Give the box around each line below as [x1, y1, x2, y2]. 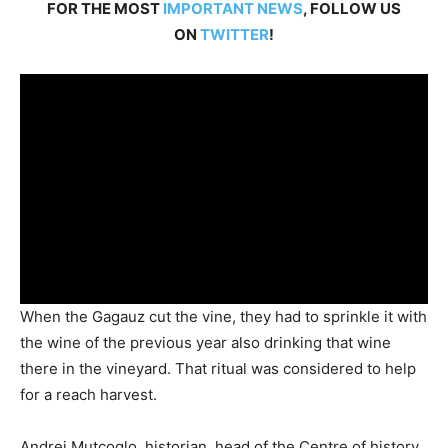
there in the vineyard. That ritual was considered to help [20, 358, 416, 378]
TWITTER [200, 25, 269, 44]
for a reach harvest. [20, 384, 157, 404]
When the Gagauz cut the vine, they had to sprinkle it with [20, 306, 427, 326]
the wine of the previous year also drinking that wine [20, 332, 391, 352]
